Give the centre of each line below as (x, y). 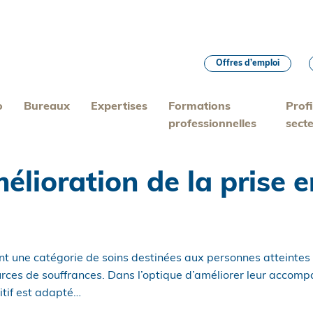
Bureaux (47, 107)
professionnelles (213, 124)
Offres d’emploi (248, 64)
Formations (200, 107)
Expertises (119, 107)
